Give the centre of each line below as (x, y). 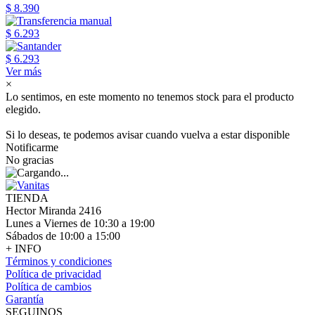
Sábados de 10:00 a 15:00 (63, 236)
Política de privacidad (53, 274)
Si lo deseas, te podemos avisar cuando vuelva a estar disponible (148, 135)
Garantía (25, 299)
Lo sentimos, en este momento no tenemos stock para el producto (150, 97)
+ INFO (24, 249)
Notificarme (32, 147)
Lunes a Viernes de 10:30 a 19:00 (80, 223)
